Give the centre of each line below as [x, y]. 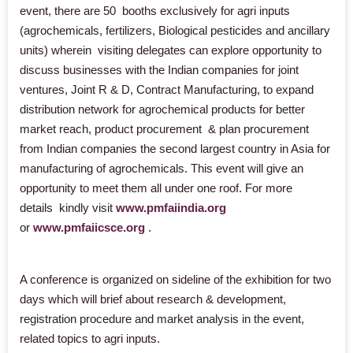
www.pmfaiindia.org [171, 208]
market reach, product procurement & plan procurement [164, 129]
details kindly [56, 208]
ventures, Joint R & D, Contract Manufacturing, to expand [167, 89]
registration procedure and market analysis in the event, [162, 319]
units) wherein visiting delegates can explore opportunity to [171, 50]
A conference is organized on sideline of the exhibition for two [175, 279]
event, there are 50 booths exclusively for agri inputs [155, 11]
